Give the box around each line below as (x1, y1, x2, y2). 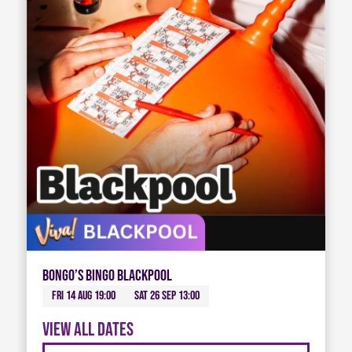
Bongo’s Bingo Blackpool (42, 266, 172, 285)
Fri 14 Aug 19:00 (51, 288, 115, 304)
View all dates (42, 318, 134, 342)
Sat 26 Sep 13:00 (134, 288, 200, 304)
